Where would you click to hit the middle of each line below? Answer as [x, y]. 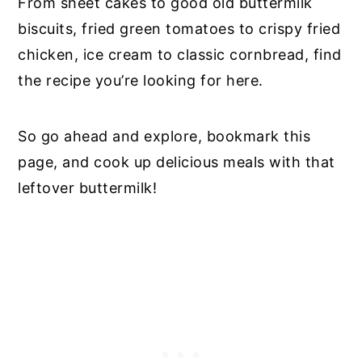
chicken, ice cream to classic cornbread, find [180, 55]
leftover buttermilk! [88, 188]
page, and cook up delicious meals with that [177, 162]
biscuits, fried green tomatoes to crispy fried [179, 29]
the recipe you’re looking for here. [143, 81]
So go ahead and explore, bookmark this [164, 137]
